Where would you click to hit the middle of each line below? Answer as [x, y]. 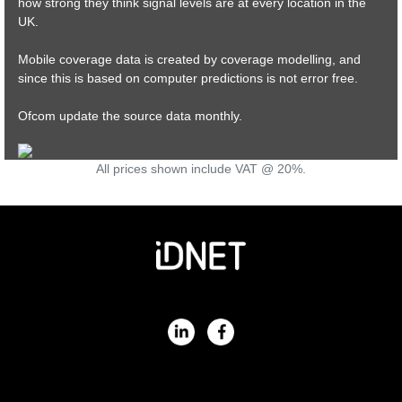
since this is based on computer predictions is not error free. [188, 78]
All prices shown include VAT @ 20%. [201, 169]
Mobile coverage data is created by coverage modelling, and [189, 59]
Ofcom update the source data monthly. [130, 116]
